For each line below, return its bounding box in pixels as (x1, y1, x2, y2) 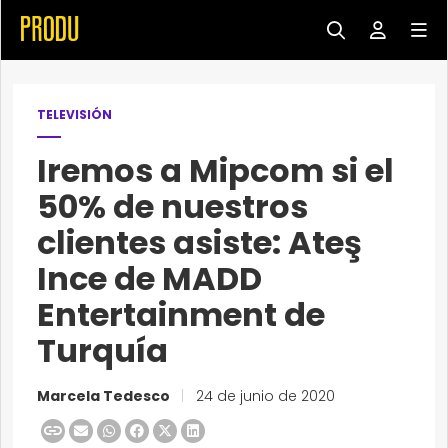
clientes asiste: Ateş (37, 220, 362, 265)
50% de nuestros (37, 184, 308, 229)
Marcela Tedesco (37, 386, 173, 406)
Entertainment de (37, 292, 325, 337)
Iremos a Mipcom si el (37, 148, 394, 193)
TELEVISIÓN (37, 106, 112, 123)
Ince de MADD (37, 256, 262, 301)
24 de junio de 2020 (192, 386, 335, 406)
